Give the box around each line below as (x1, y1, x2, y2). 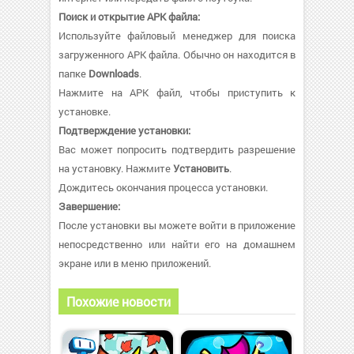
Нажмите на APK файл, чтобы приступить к (58, 85, 296, 100)
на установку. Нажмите (58, 160, 173, 175)
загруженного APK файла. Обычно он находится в (58, 47, 296, 62)
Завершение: (58, 198, 120, 213)
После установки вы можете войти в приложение (58, 217, 296, 232)
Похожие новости (66, 292, 171, 310)
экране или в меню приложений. (58, 255, 211, 270)
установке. (58, 104, 111, 119)
